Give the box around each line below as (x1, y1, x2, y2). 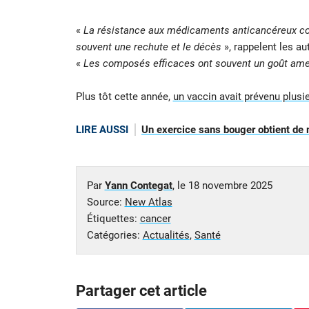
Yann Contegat (104, 179, 172, 192)
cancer (139, 212, 171, 225)
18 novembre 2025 (188, 179, 272, 192)
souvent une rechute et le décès (75, 41, 221, 54)
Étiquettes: (86, 212, 140, 225)
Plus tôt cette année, (75, 90, 173, 103)
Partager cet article (75, 281, 207, 299)
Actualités (142, 228, 190, 241)
